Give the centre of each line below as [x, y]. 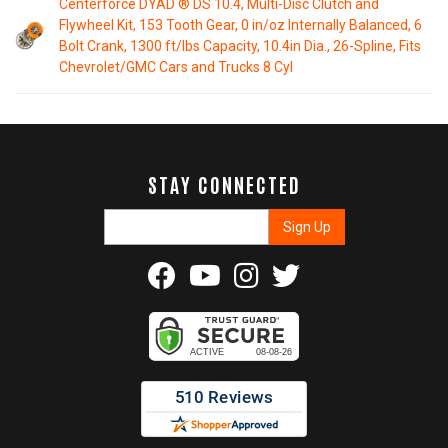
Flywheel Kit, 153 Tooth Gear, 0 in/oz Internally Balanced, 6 [241, 24]
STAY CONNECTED [224, 183]
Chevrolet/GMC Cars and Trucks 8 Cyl [176, 66]
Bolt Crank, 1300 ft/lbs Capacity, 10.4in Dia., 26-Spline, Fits [240, 45]
